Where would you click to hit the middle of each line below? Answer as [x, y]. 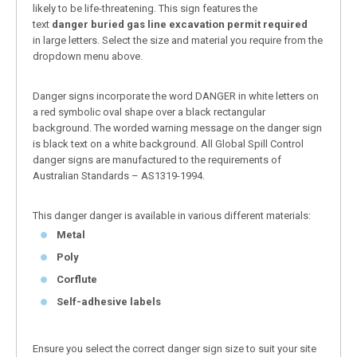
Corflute [77, 279]
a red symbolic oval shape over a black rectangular [149, 112]
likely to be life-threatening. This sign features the [145, 8]
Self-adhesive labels [109, 301]
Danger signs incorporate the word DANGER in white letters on [176, 96]
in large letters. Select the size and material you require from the [178, 40]
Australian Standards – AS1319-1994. [119, 175]
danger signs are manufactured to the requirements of [157, 159]
